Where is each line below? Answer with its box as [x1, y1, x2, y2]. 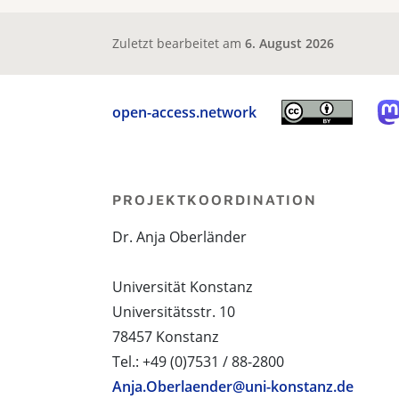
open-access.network [112, 102, 256, 122]
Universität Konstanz [112, 277, 252, 297]
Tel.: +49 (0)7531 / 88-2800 [112, 352, 284, 371]
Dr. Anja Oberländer [112, 227, 247, 247]
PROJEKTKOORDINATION [112, 191, 317, 208]
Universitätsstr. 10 [112, 302, 235, 322]
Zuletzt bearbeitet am [112, 35, 245, 52]
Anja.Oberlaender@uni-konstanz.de [112, 377, 354, 396]
